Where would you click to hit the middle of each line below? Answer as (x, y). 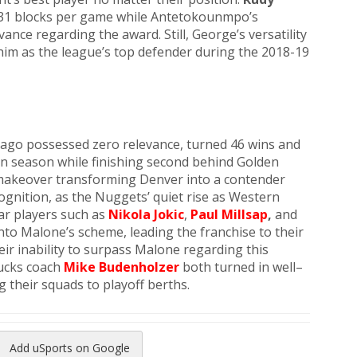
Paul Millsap (229, 214)
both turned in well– (243, 267)
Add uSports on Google (70, 348)
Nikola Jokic (146, 214)
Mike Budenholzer (122, 267)
